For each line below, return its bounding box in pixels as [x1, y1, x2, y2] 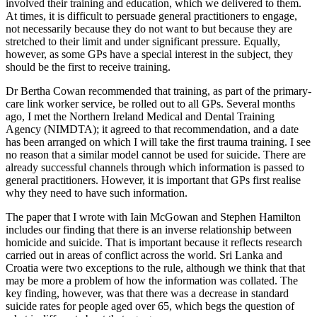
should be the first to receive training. [6, 61, 171, 74]
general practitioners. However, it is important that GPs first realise [6, 174, 301, 187]
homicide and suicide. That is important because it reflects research [6, 236, 302, 249]
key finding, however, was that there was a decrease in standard [6, 287, 289, 300]
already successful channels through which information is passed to [6, 161, 304, 174]
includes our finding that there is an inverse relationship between [6, 224, 292, 236]
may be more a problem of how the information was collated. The [6, 275, 298, 287]
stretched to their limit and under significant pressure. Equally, [6, 35, 280, 48]
